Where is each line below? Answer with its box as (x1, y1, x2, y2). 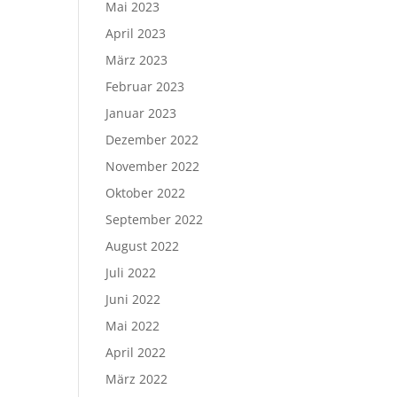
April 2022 (105, 344, 167, 361)
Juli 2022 (105, 264, 157, 281)
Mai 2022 (105, 317, 160, 334)
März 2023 (105, 51, 168, 68)
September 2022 (105, 211, 204, 228)
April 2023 (105, 25, 167, 42)
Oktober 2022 (105, 184, 186, 201)
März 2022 (105, 370, 168, 387)
